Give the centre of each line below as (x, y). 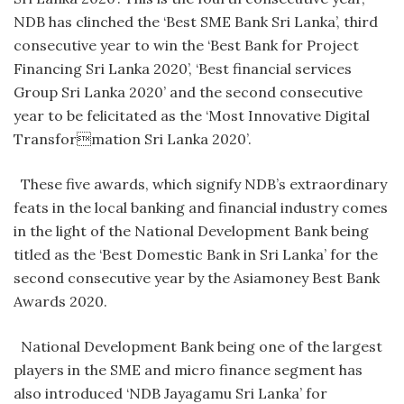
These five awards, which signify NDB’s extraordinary (200, 184)
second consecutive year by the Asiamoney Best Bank (197, 278)
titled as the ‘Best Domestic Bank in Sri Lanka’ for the (196, 255)
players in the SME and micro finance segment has (188, 370)
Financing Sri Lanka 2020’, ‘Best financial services (183, 69)
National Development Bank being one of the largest (198, 347)
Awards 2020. (60, 302)
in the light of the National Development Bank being (191, 231)
